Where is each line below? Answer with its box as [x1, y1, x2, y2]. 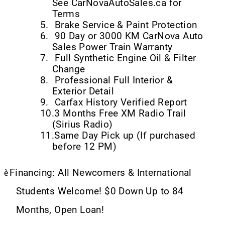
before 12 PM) [52, 141, 117, 152]
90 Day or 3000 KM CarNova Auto [54, 30, 203, 42]
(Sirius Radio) [52, 119, 113, 130]
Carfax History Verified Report [54, 96, 187, 108]
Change [52, 63, 85, 75]
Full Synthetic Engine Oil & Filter [54, 52, 196, 64]
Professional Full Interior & [54, 74, 173, 86]
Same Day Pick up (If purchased [54, 130, 196, 141]
